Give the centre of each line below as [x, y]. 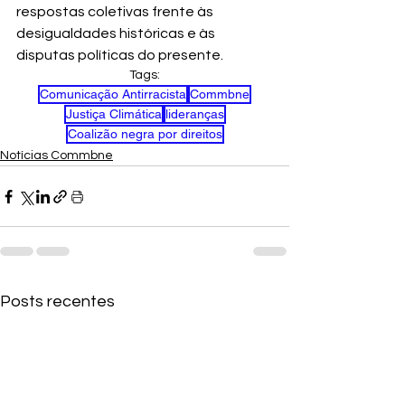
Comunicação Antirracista [113, 94]
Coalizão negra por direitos [145, 134]
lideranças [194, 114]
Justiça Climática [113, 114]
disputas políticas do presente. [120, 56]
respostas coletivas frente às [116, 12]
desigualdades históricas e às [117, 34]
